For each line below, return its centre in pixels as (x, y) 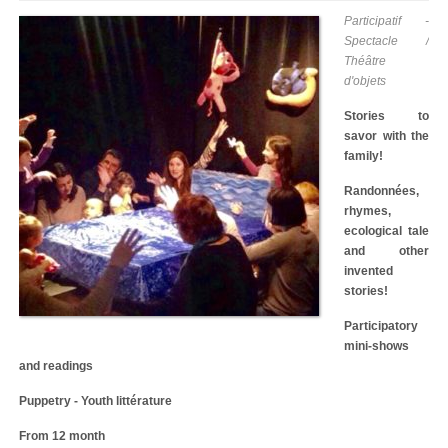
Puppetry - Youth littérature (95, 401)
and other (386, 251)
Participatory (381, 326)
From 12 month (62, 436)
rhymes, (367, 211)
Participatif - (386, 21)
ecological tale (386, 231)
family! (363, 156)
